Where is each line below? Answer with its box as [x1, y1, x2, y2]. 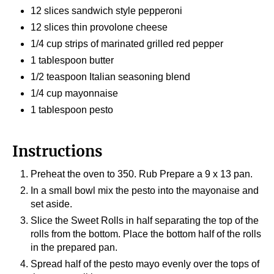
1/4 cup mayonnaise [31, 88, 120, 99]
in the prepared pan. [31, 242, 117, 253]
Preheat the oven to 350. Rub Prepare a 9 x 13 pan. [31, 169, 253, 180]
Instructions [12, 142, 102, 161]
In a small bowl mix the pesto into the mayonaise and [31, 185, 259, 196]
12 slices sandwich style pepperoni [31, 6, 185, 17]
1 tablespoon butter [31, 55, 114, 66]
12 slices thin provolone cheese [31, 22, 170, 33]
